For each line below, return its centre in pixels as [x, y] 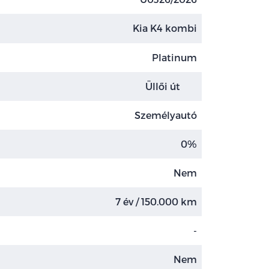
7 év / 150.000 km [156, 201]
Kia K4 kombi [165, 28]
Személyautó [166, 115]
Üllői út [164, 86]
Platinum [174, 57]
